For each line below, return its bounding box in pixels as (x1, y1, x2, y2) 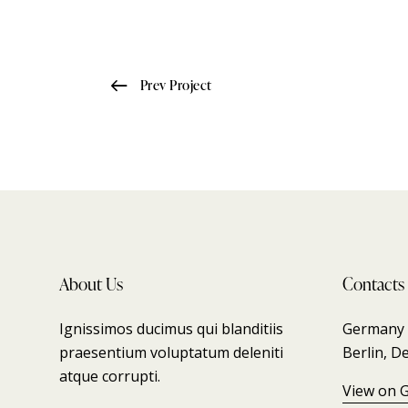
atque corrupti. (59, 365, 160, 386)
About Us (59, 270, 123, 296)
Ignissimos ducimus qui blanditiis (59, 318, 283, 339)
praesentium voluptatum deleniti (59, 342, 283, 362)
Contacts (342, 270, 404, 296)
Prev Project (139, 75, 212, 95)
